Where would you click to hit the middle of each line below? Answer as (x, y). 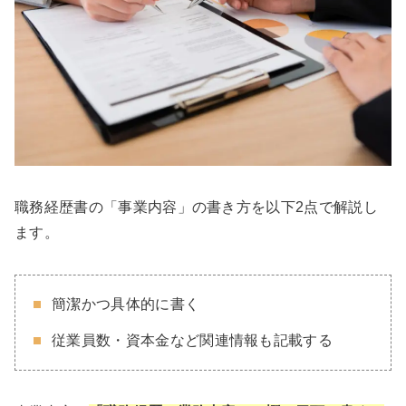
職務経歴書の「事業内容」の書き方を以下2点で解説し (197, 208)
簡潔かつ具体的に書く (126, 304)
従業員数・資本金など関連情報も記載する (193, 341)
